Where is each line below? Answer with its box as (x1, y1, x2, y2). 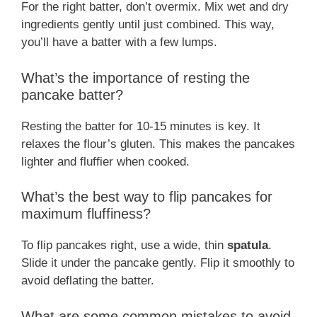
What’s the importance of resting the (21, 69, 250, 86)
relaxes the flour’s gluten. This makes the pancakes (21, 137, 295, 151)
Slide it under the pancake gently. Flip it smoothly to (21, 256, 294, 270)
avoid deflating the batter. (21, 274, 154, 288)
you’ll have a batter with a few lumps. (21, 35, 217, 50)
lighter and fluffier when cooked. (21, 154, 190, 168)
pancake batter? (21, 86, 123, 103)
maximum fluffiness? (21, 206, 151, 222)
